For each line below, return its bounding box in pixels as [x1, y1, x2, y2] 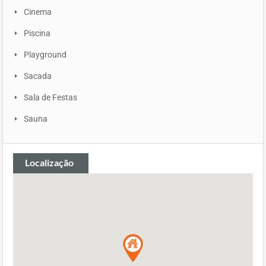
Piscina [24, 28, 50, 39]
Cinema [24, 7, 52, 17]
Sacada [24, 71, 52, 81]
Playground [24, 50, 66, 60]
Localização [25, 157, 74, 169]
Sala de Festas [24, 93, 77, 103]
